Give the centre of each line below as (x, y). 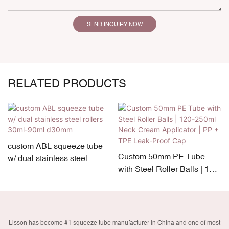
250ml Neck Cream (153, 181)
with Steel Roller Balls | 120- (169, 169)
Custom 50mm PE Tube (161, 157)
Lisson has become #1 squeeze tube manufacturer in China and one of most (114, 223)
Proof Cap (136, 206)
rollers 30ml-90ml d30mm (54, 170)
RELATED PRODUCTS (67, 83)
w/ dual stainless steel (48, 158)
